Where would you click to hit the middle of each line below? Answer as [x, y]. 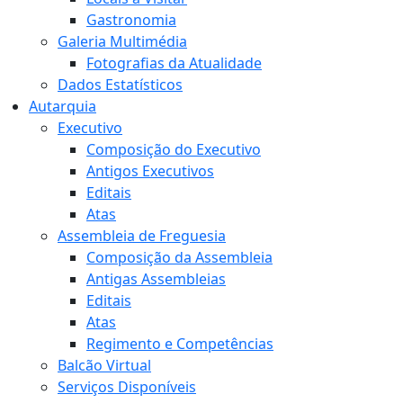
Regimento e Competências [180, 344]
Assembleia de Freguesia [142, 236]
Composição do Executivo [174, 150]
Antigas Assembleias [156, 279]
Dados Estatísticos [120, 85]
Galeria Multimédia [122, 42]
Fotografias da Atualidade [174, 63]
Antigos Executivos [150, 171]
